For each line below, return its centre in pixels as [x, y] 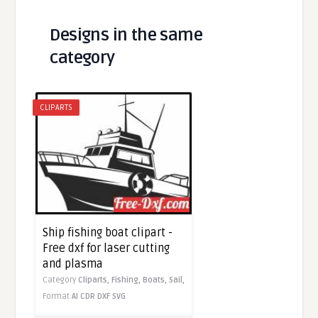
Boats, [156, 280]
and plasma [73, 264]
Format [57, 296]
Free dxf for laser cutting [106, 248]
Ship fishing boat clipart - [108, 232]
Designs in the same [126, 35]
